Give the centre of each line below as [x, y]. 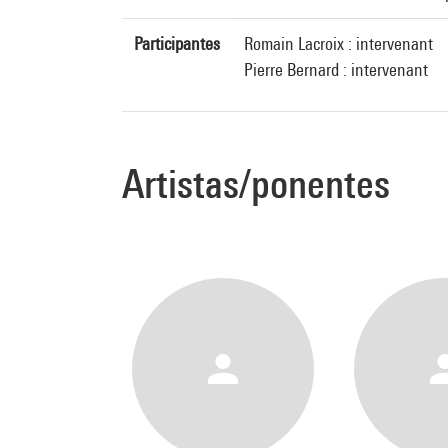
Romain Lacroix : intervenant [338, 43]
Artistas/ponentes [256, 183]
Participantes [177, 43]
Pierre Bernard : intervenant [336, 69]
